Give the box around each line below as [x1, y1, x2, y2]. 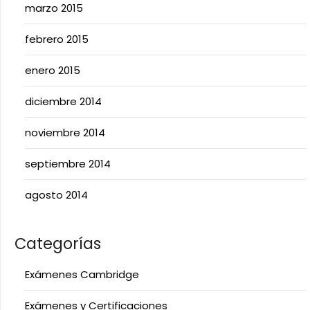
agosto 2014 [25, 187, 88, 202]
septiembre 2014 [25, 156, 111, 171]
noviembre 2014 [25, 125, 105, 140]
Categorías [15, 232, 101, 255]
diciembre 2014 [25, 93, 102, 109]
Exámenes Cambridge [25, 266, 139, 282]
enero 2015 [25, 62, 80, 77]
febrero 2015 [25, 31, 89, 46]
